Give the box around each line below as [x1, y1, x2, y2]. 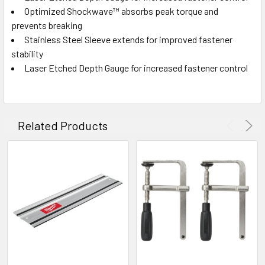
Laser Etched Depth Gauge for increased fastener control [24, 62, 248, 73]
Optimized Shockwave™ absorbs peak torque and [24, 5, 218, 17]
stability [11, 47, 43, 59]
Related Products [18, 118, 108, 132]
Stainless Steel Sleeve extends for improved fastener [24, 33, 232, 45]
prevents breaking [11, 19, 82, 31]
